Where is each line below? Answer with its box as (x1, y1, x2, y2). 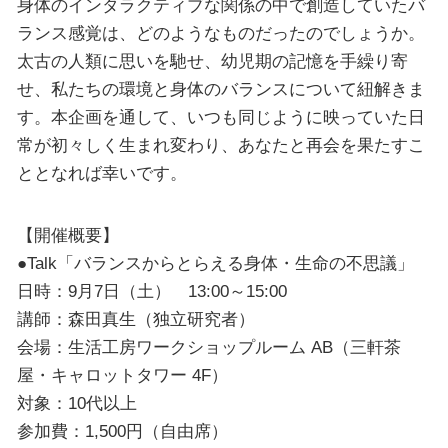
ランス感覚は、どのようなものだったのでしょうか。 (16, 23, 425, 44)
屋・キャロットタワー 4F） (16, 364, 228, 385)
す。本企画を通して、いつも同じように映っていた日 (16, 107, 425, 128)
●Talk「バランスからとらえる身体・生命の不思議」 (16, 252, 414, 273)
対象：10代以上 (16, 392, 137, 413)
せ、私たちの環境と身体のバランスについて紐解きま (16, 79, 425, 100)
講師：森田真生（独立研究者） (16, 308, 255, 329)
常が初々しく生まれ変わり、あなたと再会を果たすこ (16, 135, 425, 156)
